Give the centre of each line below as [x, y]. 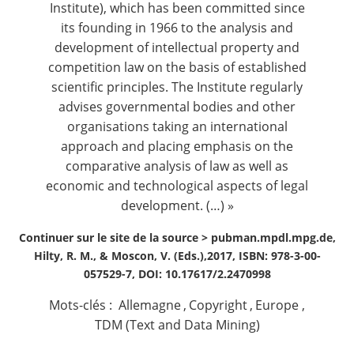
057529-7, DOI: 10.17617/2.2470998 [177, 274]
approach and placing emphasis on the [177, 146]
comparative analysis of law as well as [177, 166]
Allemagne [149, 305]
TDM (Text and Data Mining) [177, 325]
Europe [277, 305]
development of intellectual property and [177, 47]
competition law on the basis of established [177, 67]
